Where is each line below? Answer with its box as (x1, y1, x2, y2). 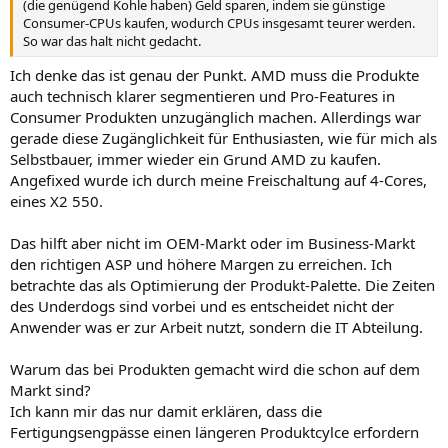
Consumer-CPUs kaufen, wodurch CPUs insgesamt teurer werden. (23, 14, 415, 32)
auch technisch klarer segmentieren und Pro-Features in (10, 85, 395, 106)
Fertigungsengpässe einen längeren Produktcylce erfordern (10, 421, 419, 442)
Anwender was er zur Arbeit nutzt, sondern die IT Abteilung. (10, 316, 423, 337)
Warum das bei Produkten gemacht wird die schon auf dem (10, 358, 420, 379)
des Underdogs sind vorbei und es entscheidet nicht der (10, 295, 394, 316)
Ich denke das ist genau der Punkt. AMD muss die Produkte (10, 64, 419, 85)
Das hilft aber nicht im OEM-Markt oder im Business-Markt (10, 232, 415, 253)
